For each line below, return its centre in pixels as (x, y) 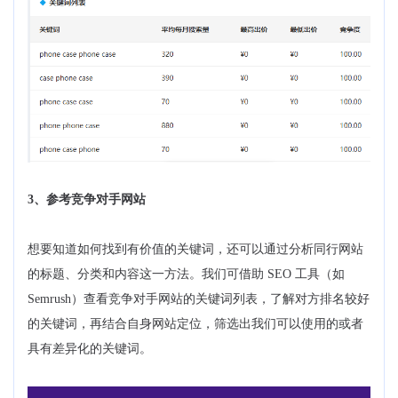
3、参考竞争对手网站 (87, 200)
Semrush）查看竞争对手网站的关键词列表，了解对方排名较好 (199, 299)
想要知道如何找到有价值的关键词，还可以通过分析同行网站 (195, 250)
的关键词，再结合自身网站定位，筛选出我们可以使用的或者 (195, 324)
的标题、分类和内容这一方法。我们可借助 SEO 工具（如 (186, 275)
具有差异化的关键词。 (90, 349)
